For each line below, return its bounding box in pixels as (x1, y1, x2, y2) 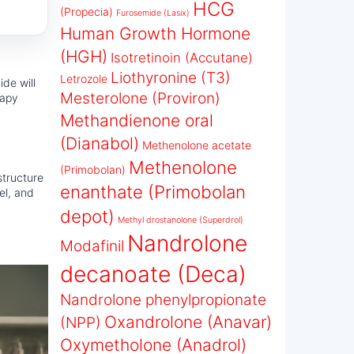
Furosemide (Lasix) (116, 8, 190, 18)
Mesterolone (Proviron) (60, 89, 220, 107)
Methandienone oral (60, 111, 213, 130)
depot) (60, 205, 115, 227)
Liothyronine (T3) (111, 69, 231, 87)
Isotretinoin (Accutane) (111, 50, 253, 66)
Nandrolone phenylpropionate (60, 291, 266, 309)
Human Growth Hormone (60, 24, 250, 43)
